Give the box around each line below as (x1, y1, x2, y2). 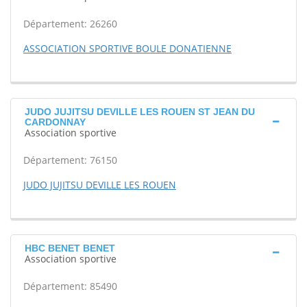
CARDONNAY (25, 116, 86, 127)
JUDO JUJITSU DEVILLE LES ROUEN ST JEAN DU (25, 106, 255, 117)
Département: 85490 (23, 280, 117, 293)
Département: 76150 (23, 153, 117, 167)
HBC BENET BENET (25, 243, 115, 254)
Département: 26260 (23, 17, 117, 30)
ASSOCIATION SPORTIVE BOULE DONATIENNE (23, 42, 232, 55)
